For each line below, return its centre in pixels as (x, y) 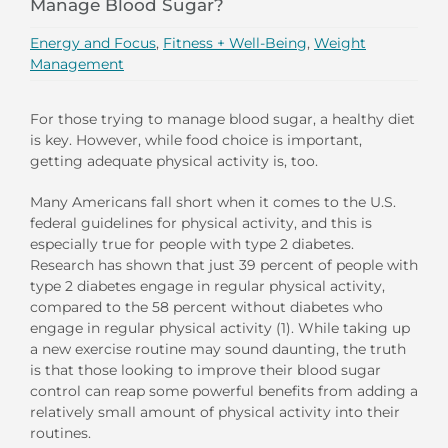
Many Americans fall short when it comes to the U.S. (213, 201)
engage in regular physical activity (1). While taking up (220, 327)
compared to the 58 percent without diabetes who (206, 306)
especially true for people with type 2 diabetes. (192, 243)
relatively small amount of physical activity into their (215, 411)
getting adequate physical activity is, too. (174, 160)
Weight (340, 42)
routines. (60, 432)
